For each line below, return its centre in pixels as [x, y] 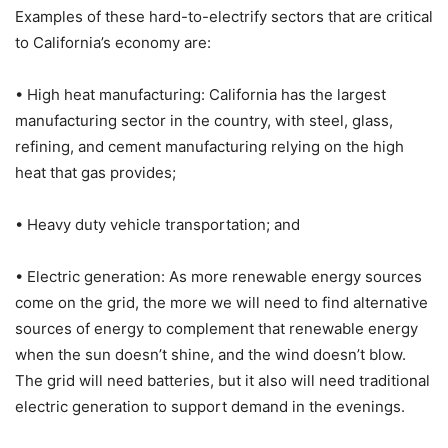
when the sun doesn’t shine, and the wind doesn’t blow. [210, 354]
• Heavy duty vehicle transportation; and [157, 224]
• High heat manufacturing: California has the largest [200, 94]
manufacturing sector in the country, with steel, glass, [204, 120]
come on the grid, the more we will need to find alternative [221, 302]
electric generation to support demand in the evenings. [210, 406]
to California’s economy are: [113, 42]
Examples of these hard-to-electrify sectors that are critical [224, 16]
